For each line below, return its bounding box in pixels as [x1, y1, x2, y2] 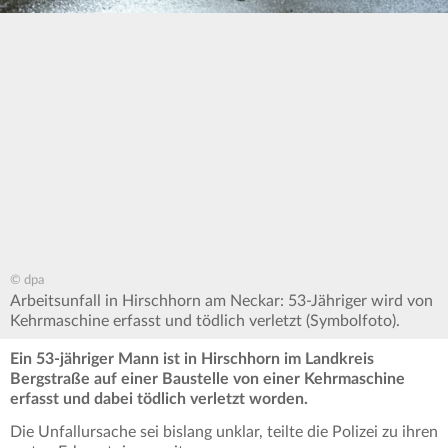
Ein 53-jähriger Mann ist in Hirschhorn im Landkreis [10, 351, 374, 368]
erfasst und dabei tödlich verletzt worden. [10, 391, 308, 408]
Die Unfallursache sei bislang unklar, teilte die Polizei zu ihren [10, 424, 438, 441]
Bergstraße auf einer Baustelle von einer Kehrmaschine [10, 371, 405, 388]
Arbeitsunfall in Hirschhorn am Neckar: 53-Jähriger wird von [10, 293, 433, 310]
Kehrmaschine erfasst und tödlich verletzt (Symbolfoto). [10, 313, 400, 330]
